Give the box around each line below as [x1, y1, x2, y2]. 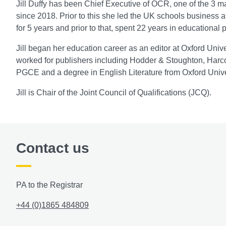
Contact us [16, 140, 89, 156]
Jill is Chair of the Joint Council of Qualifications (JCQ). [16, 88, 211, 97]
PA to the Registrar [16, 181, 83, 190]
